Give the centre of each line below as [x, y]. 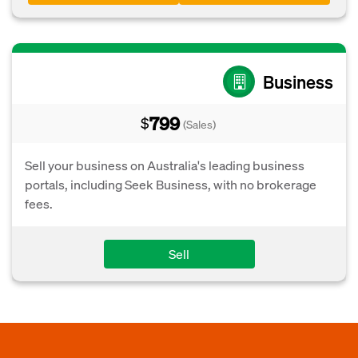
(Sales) [199, 124]
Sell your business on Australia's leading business [165, 165]
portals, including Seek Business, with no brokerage [171, 184]
